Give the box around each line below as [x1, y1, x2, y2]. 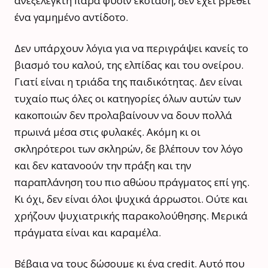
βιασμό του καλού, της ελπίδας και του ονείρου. [14, 57, 243, 72]
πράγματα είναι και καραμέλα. [14, 225, 161, 239]
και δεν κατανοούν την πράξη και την [14, 158, 191, 172]
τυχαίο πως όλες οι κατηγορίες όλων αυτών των [14, 91, 241, 105]
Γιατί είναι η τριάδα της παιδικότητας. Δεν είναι [14, 74, 242, 89]
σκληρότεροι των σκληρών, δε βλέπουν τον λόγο [14, 141, 243, 156]
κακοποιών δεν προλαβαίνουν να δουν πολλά [14, 108, 232, 122]
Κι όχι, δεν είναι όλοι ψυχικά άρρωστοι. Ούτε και [14, 191, 248, 206]
